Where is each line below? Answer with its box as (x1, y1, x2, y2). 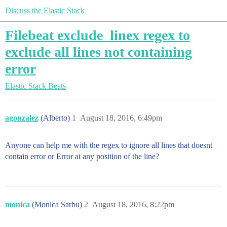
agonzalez (5, 113, 39, 122)
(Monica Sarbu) (32, 200, 84, 209)
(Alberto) (41, 113, 72, 122)
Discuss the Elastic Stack (5, 6, 85, 15)
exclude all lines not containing (5, 44, 192, 60)
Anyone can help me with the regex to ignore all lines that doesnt (5, 141, 212, 149)
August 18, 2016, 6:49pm (80, 113, 162, 122)
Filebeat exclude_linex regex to (5, 27, 190, 43)
